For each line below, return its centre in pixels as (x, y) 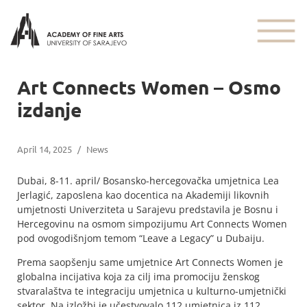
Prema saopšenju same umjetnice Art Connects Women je (150, 262)
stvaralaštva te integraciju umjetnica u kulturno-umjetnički (152, 291)
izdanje (49, 109)
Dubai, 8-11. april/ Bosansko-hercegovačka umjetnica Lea (148, 180)
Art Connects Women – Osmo (149, 86)
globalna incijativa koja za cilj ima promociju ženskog (138, 276)
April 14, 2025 (45, 149)
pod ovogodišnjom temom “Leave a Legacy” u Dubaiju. (141, 238)
